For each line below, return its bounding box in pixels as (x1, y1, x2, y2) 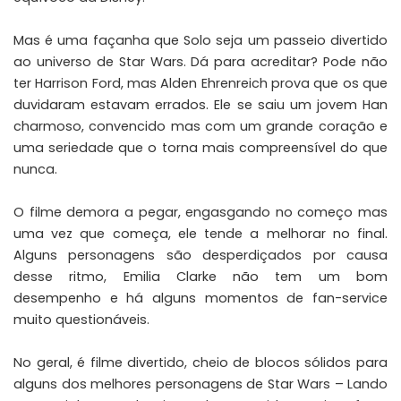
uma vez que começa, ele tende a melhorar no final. (13, 224, 388, 243)
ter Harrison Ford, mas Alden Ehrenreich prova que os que (13, 73, 388, 92)
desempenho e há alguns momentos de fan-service (13, 288, 388, 307)
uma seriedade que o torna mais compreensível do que (13, 138, 388, 157)
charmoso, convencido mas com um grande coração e (13, 116, 388, 135)
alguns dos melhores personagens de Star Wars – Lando (13, 374, 388, 393)
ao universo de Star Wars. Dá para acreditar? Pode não (13, 52, 388, 71)
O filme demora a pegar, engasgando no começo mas (13, 202, 388, 221)
